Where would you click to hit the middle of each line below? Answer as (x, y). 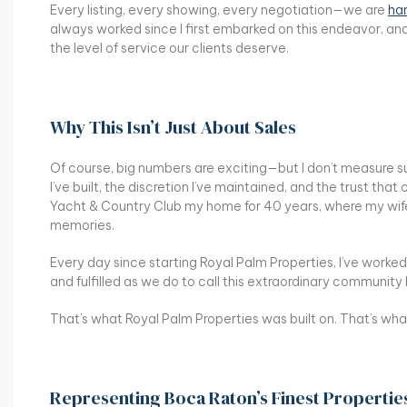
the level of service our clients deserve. (169, 48)
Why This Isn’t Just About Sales (173, 127)
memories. (82, 225)
